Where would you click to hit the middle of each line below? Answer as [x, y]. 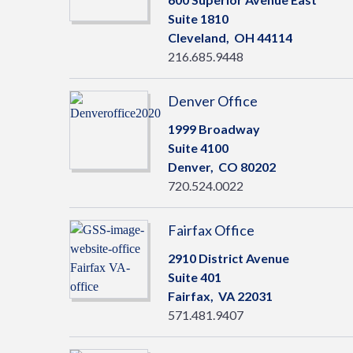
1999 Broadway [214, 129]
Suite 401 [195, 277]
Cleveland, [201, 37]
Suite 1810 [198, 19]
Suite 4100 [198, 148]
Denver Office [213, 101]
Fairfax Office [211, 230]
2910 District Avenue [229, 258]
